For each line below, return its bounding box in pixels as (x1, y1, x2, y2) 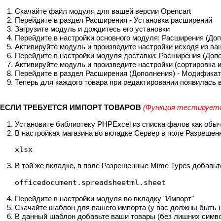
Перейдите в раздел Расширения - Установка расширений (15, 15, 212, 24)
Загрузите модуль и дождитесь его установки (15, 24, 170, 33)
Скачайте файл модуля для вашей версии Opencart (15, 6, 191, 15)
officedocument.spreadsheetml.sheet (15, 178, 166, 187)
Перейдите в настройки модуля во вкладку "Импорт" (15, 194, 194, 203)
